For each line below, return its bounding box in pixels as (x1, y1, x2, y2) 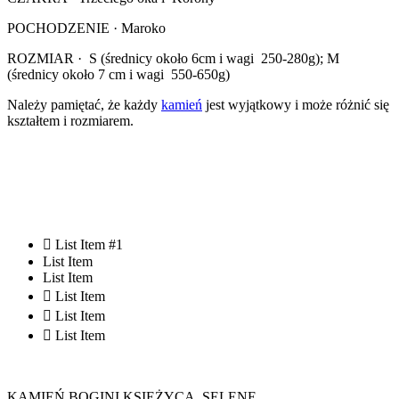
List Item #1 (55, 237, 123, 253)
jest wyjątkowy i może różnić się (202, 97, 389, 113)
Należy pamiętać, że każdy (7, 97, 161, 113)
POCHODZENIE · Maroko (7, 20, 166, 37)
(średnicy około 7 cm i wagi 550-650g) (7, 67, 230, 83)
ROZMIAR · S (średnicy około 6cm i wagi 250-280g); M (7, 51, 339, 67)
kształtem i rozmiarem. (7, 113, 134, 129)
